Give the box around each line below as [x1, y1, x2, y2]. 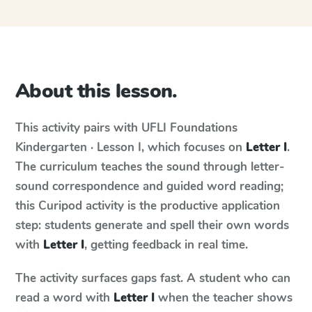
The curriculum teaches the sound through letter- [15, 159, 284, 175]
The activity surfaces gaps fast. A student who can [15, 270, 290, 286]
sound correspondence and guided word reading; [15, 178, 283, 194]
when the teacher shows [155, 290, 292, 306]
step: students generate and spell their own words [15, 217, 289, 233]
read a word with [15, 290, 110, 306]
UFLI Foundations [141, 120, 237, 136]
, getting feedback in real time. [84, 237, 248, 253]
